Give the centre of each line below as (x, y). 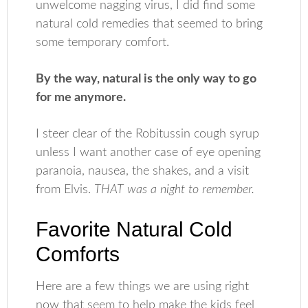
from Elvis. (65, 190)
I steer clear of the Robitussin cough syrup (148, 134)
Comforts (78, 254)
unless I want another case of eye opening (148, 153)
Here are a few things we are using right (143, 287)
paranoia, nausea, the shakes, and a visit (143, 171)
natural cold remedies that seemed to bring (150, 24)
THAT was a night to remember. (175, 190)
